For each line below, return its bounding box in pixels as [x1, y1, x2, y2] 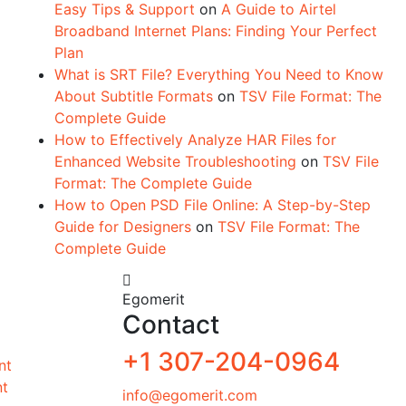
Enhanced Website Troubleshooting [54, 152, 296, 170]
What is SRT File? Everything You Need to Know [54, 65, 383, 83]
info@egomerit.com [121, 386, 257, 404]
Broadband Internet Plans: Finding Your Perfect [54, 22, 377, 40]
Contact [121, 309, 219, 340]
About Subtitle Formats [54, 87, 213, 105]
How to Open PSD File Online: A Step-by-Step [54, 196, 371, 214]
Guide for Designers [54, 217, 191, 236]
